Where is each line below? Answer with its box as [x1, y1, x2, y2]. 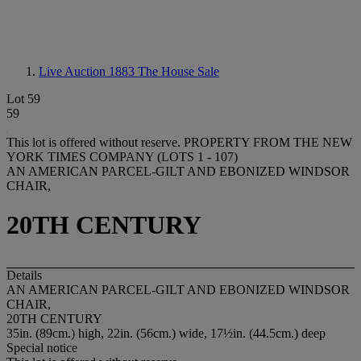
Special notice [6, 340, 77, 355]
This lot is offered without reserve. [6, 135, 184, 149]
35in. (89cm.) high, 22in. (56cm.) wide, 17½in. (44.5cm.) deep [6, 326, 326, 340]
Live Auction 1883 [39, 64, 138, 78]
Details [6, 268, 42, 282]
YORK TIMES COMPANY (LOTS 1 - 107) [6, 150, 238, 164]
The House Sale [138, 64, 219, 78]
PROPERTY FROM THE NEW [184, 135, 352, 149]
